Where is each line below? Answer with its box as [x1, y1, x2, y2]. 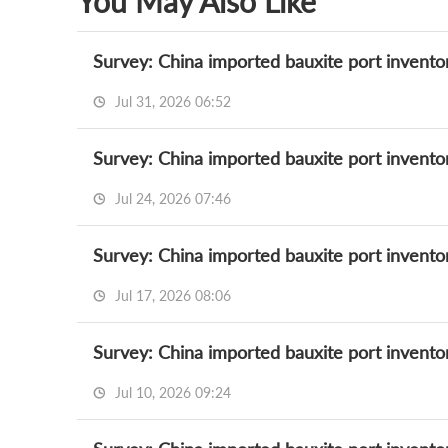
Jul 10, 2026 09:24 [111, 384, 231, 401]
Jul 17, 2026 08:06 [111, 287, 231, 304]
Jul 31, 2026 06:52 [111, 93, 231, 110]
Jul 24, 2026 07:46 [111, 190, 231, 207]
